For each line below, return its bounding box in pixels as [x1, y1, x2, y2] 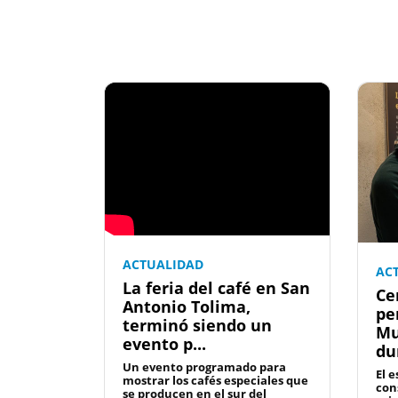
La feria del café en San [123, 277, 310, 299]
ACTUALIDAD [123, 256, 203, 274]
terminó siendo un [123, 314, 272, 337]
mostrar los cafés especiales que [123, 372, 308, 389]
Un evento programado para [123, 359, 286, 376]
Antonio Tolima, [123, 296, 251, 318]
